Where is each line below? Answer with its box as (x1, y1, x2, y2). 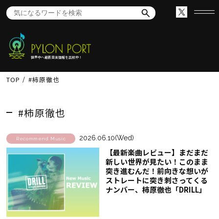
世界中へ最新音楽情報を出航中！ (31, 54, 83, 60)
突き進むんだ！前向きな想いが (105, 165, 208, 176)
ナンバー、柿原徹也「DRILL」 (105, 184, 206, 195)
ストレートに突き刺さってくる (105, 175, 208, 185)
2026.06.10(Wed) (79, 133, 134, 142)
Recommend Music (16, 135, 66, 141)
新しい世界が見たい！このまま (105, 156, 208, 167)
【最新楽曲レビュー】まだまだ (105, 147, 208, 157)
